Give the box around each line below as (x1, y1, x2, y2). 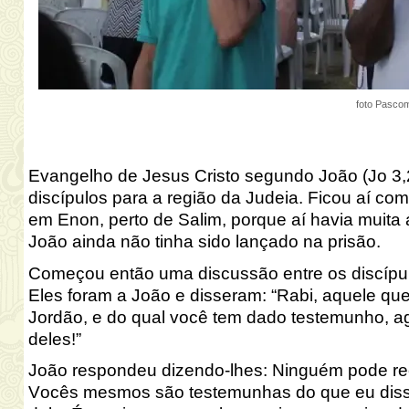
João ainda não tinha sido (27, 232, 236, 251)
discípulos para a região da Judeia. (27, 188, 308, 207)
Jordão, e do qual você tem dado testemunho (27, 307, 384, 327)
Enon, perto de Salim (57, 210, 222, 229)
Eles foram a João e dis (27, 285, 213, 305)
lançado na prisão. (235, 232, 385, 251)
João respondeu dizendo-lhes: (27, 361, 272, 381)
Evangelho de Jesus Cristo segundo (27, 166, 319, 185)
